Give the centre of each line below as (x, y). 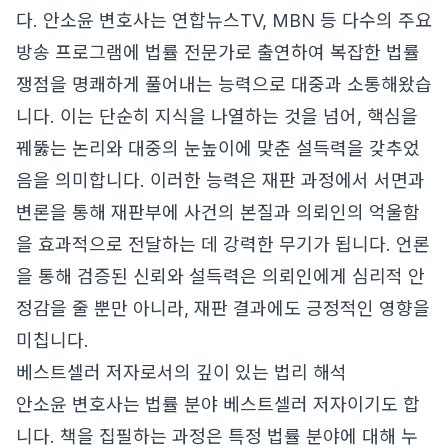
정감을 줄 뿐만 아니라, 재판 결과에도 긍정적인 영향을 (223, 308)
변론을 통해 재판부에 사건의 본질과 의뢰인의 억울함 (218, 212)
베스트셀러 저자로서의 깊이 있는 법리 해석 (181, 372)
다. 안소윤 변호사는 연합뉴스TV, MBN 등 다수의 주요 (224, 20)
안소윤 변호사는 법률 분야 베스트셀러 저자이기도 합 (218, 404)
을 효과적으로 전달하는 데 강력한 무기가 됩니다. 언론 (223, 244)
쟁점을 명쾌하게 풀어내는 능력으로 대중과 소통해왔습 (224, 84)
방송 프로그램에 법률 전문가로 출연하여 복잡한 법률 (218, 52)
